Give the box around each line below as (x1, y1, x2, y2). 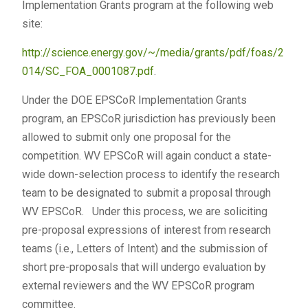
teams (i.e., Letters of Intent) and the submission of (21, 242, 268, 255)
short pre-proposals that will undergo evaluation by (21, 261, 266, 274)
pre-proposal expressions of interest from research (21, 223, 271, 236)
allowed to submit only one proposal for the (21, 131, 231, 144)
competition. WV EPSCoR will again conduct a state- (21, 149, 272, 162)
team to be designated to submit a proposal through (21, 186, 271, 199)
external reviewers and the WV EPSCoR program (21, 279, 254, 292)
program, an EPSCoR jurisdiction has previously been (21, 112, 276, 125)
